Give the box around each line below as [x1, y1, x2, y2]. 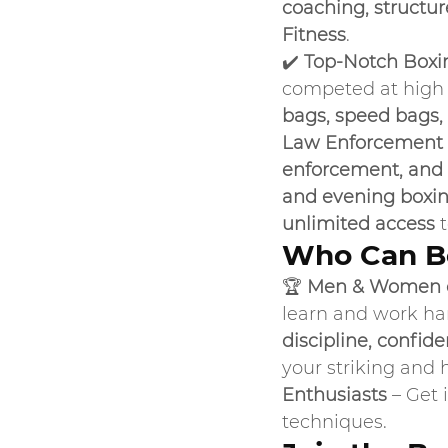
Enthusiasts [282, 384, 387, 406]
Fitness [282, 24, 346, 46]
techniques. [282, 411, 387, 433]
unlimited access [282, 213, 435, 235]
